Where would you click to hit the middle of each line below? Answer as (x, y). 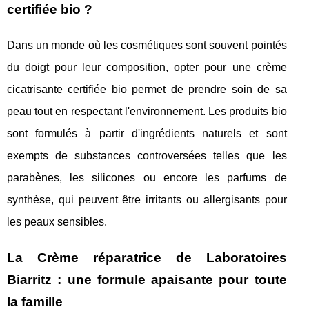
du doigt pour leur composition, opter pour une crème (147, 68)
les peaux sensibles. (57, 222)
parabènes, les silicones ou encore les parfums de (147, 178)
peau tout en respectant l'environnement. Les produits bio (147, 112)
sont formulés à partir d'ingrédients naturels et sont (147, 134)
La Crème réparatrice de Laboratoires (147, 258)
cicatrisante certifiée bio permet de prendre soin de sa (147, 90)
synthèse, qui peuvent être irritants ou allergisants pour (147, 200)
